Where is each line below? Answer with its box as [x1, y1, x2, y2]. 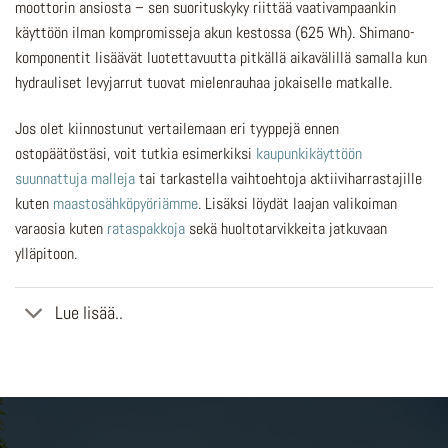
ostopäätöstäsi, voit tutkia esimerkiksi [15, 142, 256, 164]
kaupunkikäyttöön [256, 142, 362, 164]
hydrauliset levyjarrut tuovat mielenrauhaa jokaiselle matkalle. [15, 72, 392, 94]
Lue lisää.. [55, 301, 124, 324]
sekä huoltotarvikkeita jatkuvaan [185, 217, 387, 239]
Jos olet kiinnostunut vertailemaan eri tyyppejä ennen [15, 117, 339, 139]
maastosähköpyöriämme [53, 192, 198, 214]
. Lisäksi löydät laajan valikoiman [198, 192, 397, 214]
